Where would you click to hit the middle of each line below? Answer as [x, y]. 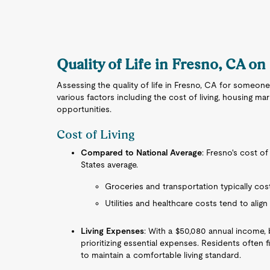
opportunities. [84, 109]
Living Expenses [113, 231]
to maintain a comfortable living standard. [161, 255]
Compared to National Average [142, 152]
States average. [110, 165]
